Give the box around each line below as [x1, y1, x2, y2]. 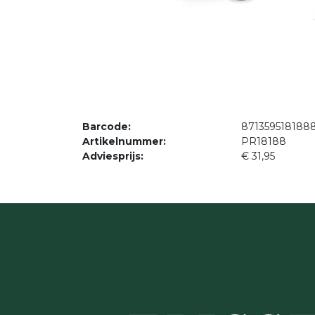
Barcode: [82, 120, 131, 133]
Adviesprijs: [82, 150, 143, 162]
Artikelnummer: [82, 135, 166, 148]
